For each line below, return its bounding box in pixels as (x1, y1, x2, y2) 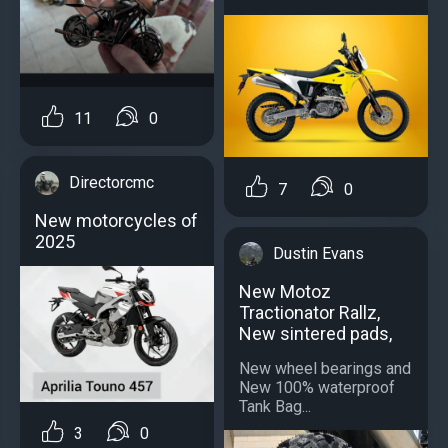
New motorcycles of (35, 210, 198, 231)
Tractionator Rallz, (239, 301, 380, 323)
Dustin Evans (273, 243, 364, 263)
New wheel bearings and (239, 358, 411, 378)
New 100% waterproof (239, 377, 395, 397)
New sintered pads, (239, 322, 392, 344)
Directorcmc (69, 173, 154, 192)
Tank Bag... (239, 396, 311, 416)
